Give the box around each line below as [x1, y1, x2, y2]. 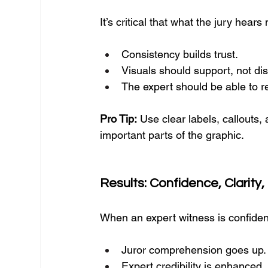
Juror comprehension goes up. [121, 243, 267, 256]
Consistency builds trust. [121, 48, 239, 60]
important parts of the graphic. [100, 129, 245, 141]
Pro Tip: [100, 112, 138, 125]
